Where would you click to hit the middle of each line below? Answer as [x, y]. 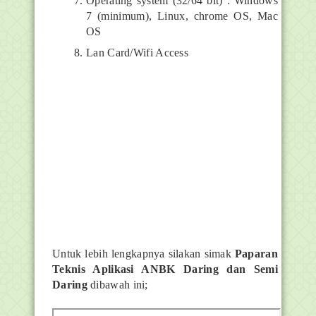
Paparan [256, 253]
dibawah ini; [117, 284]
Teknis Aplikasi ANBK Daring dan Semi [165, 269]
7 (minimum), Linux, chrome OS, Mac [182, 16]
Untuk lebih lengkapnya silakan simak [144, 253]
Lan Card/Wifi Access [137, 52]
